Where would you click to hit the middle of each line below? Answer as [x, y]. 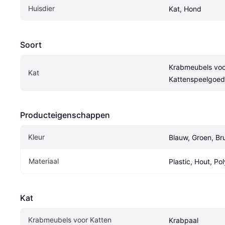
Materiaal [44, 161]
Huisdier [41, 8]
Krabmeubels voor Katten [70, 219]
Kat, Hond [185, 9]
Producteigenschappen [65, 115]
